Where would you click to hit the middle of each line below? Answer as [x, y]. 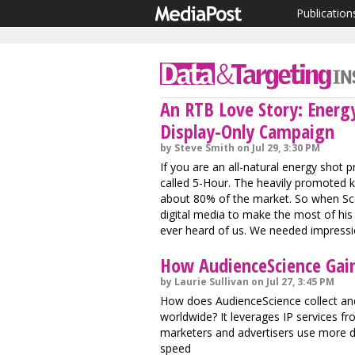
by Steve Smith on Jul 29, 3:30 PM [240, 148]
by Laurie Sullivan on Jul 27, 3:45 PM [247, 282]
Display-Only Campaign [247, 131]
